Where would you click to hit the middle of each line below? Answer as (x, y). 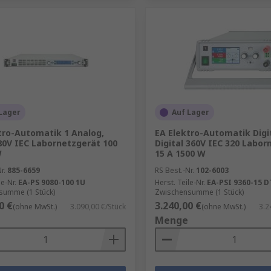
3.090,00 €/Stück (98, 207)
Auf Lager (190, 112)
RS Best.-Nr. (174, 170)
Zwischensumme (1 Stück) (199, 192)
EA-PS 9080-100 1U (52, 182)
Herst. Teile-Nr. (180, 182)
